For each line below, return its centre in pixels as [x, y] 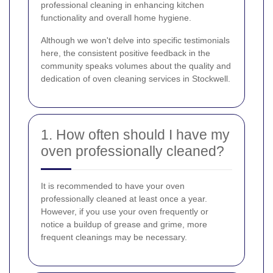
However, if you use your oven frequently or [125, 212]
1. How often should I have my [135, 135]
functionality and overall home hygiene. [116, 18]
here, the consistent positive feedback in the [126, 53]
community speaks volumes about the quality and [136, 66]
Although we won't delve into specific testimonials [135, 41]
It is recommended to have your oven [113, 186]
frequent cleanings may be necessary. [114, 237]
